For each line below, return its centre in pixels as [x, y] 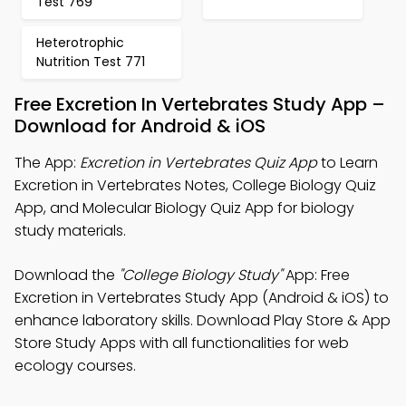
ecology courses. [75, 366]
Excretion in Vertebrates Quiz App [198, 163]
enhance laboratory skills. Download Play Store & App [203, 320]
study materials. [70, 231]
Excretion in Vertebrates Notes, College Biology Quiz [195, 185]
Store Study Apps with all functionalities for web [182, 343]
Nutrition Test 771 [91, 62]
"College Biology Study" [200, 275]
